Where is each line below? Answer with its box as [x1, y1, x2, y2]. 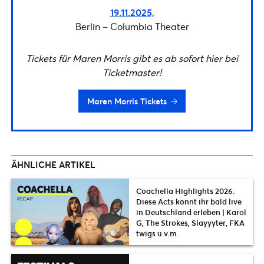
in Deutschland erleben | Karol [136, 206, 246, 217]
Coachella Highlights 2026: [136, 185, 235, 196]
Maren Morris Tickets [87, 95, 167, 107]
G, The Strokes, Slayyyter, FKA [136, 217, 245, 228]
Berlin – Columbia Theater [75, 20, 189, 33]
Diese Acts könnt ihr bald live [136, 196, 242, 207]
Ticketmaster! [103, 66, 161, 79]
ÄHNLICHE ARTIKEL [11, 159, 95, 171]
